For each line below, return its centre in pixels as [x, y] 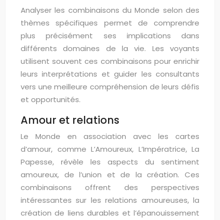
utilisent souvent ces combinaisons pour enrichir [110, 61]
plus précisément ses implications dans [110, 36]
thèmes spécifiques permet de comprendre [110, 23]
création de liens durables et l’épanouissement [110, 213]
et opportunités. [51, 99]
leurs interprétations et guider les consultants [110, 74]
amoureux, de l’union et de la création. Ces [110, 175]
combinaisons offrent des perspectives [110, 187]
